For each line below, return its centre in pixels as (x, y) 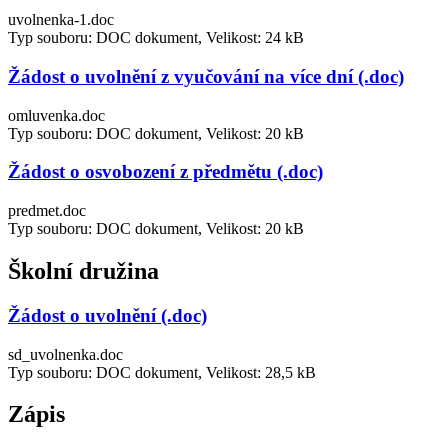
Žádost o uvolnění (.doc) (107, 315)
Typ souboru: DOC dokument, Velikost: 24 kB (156, 38)
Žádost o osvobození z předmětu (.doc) (165, 172)
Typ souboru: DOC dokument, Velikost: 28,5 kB (162, 372)
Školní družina (83, 270)
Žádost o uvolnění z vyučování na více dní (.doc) (206, 76)
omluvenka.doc (56, 115)
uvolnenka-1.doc (61, 20)
